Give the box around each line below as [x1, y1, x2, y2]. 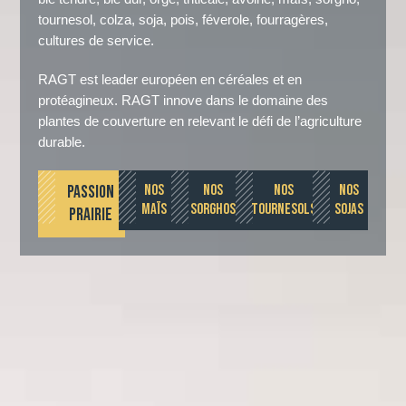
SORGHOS [189, 200, 236, 219]
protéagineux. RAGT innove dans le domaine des [38, 92, 329, 109]
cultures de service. [38, 33, 155, 49]
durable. [38, 134, 86, 150]
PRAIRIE [69, 204, 113, 227]
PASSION [67, 181, 115, 204]
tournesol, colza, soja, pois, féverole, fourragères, [38, 12, 329, 28]
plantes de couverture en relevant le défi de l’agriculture [38, 113, 362, 130]
